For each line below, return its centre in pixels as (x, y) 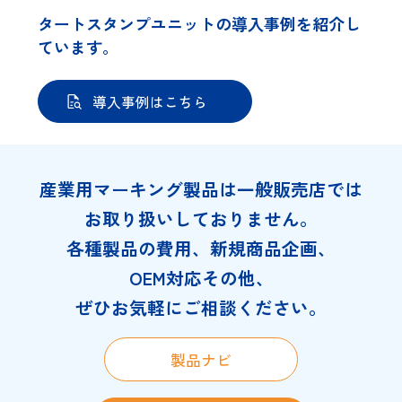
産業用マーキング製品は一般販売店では (201, 188)
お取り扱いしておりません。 (201, 218)
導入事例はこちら (150, 101)
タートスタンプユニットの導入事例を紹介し (199, 24)
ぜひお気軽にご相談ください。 (201, 307)
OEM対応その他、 (201, 277)
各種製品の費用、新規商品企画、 (201, 248)
